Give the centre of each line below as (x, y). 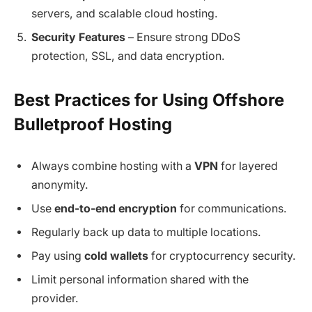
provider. (55, 299)
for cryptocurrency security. (222, 256)
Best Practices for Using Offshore (149, 100)
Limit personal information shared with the (140, 280)
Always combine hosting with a (113, 166)
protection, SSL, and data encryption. (128, 56)
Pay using (58, 256)
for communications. (232, 209)
